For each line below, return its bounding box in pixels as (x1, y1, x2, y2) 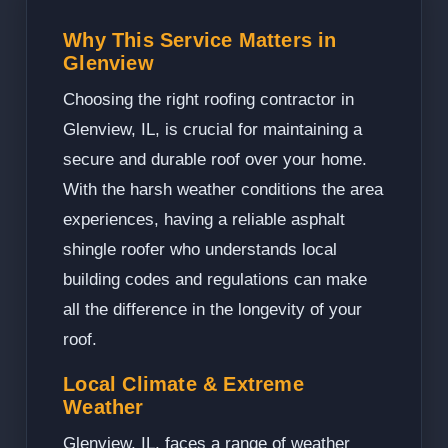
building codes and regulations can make (63, 270, 368, 290)
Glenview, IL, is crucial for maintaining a (63, 120, 363, 140)
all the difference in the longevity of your (63, 300, 363, 320)
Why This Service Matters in (63, 29, 337, 52)
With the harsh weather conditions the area (63, 180, 384, 200)
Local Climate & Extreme (63, 373, 304, 396)
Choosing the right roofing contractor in (63, 90, 355, 110)
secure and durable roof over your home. (63, 150, 368, 170)
